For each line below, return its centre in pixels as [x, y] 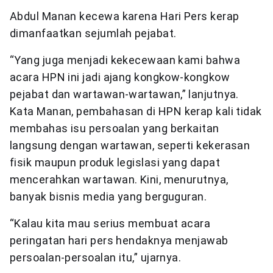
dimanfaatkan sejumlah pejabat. [93, 34]
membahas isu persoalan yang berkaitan [115, 129]
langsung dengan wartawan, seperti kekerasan [130, 146]
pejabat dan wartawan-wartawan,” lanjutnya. [124, 94]
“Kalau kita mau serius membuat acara [110, 224]
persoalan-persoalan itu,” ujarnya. [96, 258]
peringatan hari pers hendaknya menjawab [119, 241]
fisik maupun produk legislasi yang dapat [115, 163]
